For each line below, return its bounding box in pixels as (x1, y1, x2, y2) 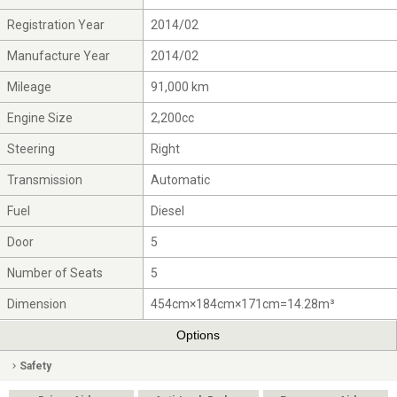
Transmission (7, 172, 83, 187)
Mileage (7, 79, 52, 94)
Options (176, 328, 220, 343)
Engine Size (7, 110, 74, 125)
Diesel (151, 203, 185, 218)
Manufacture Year (7, 48, 111, 63)
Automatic (151, 172, 211, 187)
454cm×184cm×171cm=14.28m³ (151, 296, 336, 311)
